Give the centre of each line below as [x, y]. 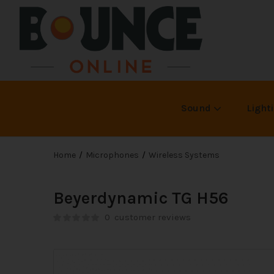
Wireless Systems [184, 155]
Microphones [112, 155]
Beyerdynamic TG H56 [141, 198]
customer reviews [151, 217]
